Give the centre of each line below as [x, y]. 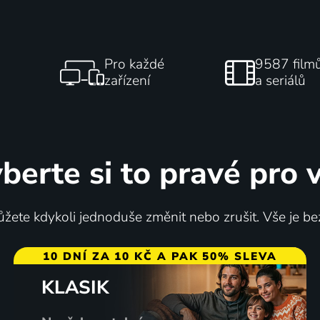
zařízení [127, 80]
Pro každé [135, 64]
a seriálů [280, 80]
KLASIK [75, 287]
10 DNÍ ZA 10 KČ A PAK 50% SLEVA [160, 256]
